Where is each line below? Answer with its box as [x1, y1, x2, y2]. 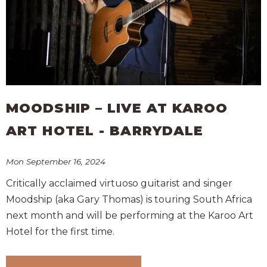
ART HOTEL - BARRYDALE [6, 122, 204, 139]
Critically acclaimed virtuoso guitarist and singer [6, 178, 232, 190]
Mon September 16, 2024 [6, 157, 105, 167]
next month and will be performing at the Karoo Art [6, 210, 253, 222]
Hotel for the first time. [6, 226, 114, 238]
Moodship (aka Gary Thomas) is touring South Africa [6, 194, 252, 206]
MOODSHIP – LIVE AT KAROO [6, 100, 228, 116]
